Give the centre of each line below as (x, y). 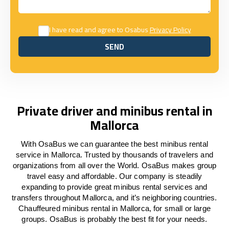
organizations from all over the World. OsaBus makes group (114, 165)
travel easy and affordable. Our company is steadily (114, 176)
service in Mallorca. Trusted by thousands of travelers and (114, 155)
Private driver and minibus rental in (114, 111)
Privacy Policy (170, 30)
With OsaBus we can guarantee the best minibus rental (114, 144)
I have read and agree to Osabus (99, 30)
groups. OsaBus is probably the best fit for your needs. (114, 219)
